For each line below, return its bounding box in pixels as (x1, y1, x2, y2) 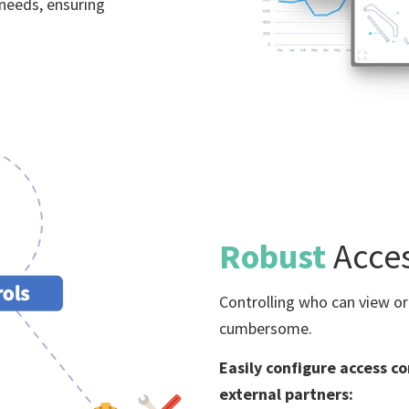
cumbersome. (218, 318, 312, 340)
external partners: (218, 383, 353, 404)
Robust (218, 234, 333, 278)
